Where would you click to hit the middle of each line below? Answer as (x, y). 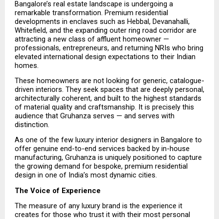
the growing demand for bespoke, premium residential (101, 166)
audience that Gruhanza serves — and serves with (95, 116)
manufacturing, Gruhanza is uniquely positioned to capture (108, 158)
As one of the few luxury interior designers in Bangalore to (108, 140)
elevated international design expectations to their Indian (105, 56)
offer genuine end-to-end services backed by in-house (102, 149)
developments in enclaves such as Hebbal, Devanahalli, (102, 21)
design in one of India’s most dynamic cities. (86, 175)
